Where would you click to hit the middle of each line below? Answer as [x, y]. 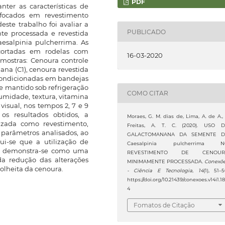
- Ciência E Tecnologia [160, 171]
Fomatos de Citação [164, 205]
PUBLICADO [146, 32]
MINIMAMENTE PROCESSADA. [166, 162]
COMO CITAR [147, 93]
